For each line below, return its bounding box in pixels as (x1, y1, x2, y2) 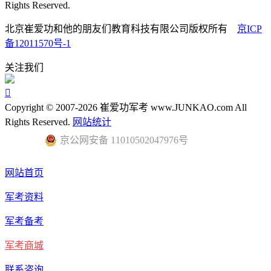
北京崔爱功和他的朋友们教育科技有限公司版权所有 (5, 23, 237, 34)
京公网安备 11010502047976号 (60, 134, 188, 145)
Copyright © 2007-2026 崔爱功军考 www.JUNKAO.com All (5, 102, 247, 113)
